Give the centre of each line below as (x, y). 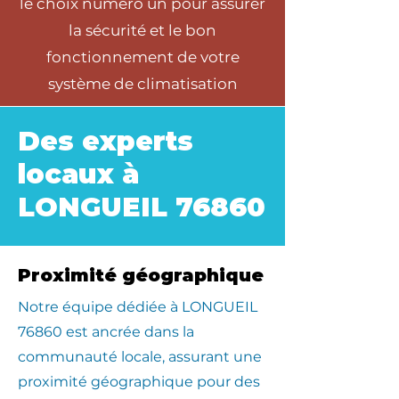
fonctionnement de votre (142, 57)
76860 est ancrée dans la (106, 332)
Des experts (106, 141)
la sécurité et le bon (142, 30)
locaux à (78, 174)
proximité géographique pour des (139, 382)
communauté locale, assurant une (140, 357)
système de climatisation (142, 84)
